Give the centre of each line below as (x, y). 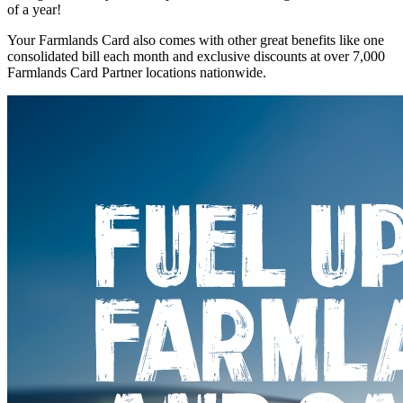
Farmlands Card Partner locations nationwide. (137, 73)
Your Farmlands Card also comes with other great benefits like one (196, 40)
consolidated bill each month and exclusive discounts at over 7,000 (196, 57)
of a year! (34, 10)
